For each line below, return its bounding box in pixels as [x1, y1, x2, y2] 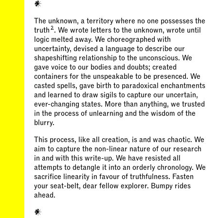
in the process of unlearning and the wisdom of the [34, 109, 196, 117]
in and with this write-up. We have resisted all [34, 154, 181, 162]
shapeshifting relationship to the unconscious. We [34, 54, 192, 62]
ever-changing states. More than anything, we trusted [34, 100, 205, 108]
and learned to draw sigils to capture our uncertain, [34, 91, 198, 99]
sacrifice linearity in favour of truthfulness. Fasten [34, 173, 194, 181]
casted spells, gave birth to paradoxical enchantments [34, 82, 205, 90]
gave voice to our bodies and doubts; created [34, 63, 177, 71]
